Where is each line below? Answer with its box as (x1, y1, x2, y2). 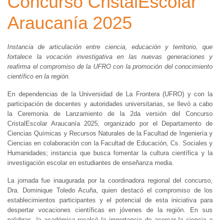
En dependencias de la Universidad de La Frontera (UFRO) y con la (7, 90, 213, 98)
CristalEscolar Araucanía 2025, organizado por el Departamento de (7, 120, 213, 127)
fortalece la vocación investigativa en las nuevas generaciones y (7, 53, 213, 60)
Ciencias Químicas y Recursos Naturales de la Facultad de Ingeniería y (7, 130, 213, 137)
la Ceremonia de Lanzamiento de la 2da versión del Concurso (7, 110, 213, 117)
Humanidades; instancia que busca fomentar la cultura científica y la (7, 149, 213, 157)
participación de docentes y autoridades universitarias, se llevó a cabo (7, 100, 213, 108)
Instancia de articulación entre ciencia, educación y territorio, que (7, 43, 213, 51)
